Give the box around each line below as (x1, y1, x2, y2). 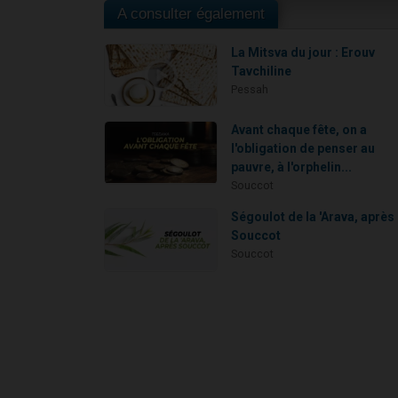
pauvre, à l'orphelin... (231, 160, 353, 175)
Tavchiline (231, 63, 292, 78)
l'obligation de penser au (231, 141, 376, 156)
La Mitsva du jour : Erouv (231, 44, 376, 60)
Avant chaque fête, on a (231, 123, 368, 138)
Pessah (231, 82, 269, 96)
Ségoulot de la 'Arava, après (231, 210, 395, 225)
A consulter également (117, 4, 265, 22)
